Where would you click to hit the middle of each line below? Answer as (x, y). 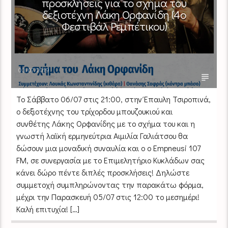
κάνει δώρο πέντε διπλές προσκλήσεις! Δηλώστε (103, 172)
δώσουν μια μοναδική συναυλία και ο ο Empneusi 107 (109, 148)
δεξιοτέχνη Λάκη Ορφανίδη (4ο (114, 14)
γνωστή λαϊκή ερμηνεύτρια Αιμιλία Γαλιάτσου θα (102, 135)
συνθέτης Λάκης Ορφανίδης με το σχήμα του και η (106, 123)
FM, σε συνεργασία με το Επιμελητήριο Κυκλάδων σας (111, 160)
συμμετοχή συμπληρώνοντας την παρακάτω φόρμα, (110, 184)
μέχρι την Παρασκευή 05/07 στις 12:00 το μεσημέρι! (110, 196)
